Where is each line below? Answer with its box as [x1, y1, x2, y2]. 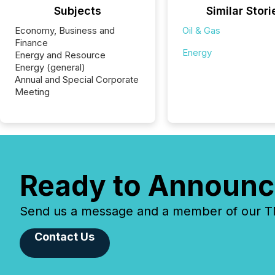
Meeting [15, 86, 50, 98]
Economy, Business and [15, 25, 115, 36]
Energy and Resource [15, 49, 106, 61]
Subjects [53, 4, 101, 17]
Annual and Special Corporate [15, 74, 139, 85]
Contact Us [34, 230, 95, 243]
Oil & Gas [182, 25, 220, 36]
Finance [15, 37, 48, 48]
